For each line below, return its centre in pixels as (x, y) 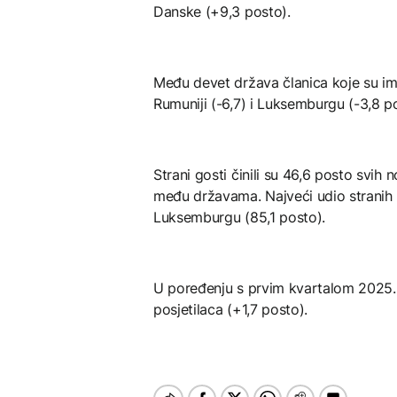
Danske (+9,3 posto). (222, 11)
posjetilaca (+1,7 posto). (230, 309)
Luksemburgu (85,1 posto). (241, 217)
